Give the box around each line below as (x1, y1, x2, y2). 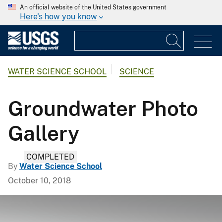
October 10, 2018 (8, 176, 71, 186)
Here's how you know (20, 12, 97, 21)
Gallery (8, 120, 79, 145)
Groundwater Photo (8, 96, 198, 120)
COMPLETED (26, 152, 74, 162)
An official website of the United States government (20, 4, 166, 11)
